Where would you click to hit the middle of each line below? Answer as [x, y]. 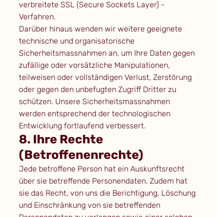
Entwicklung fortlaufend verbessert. [82, 126]
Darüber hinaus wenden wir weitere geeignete [100, 29]
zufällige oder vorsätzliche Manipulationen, [94, 65]
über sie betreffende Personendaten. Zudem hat [103, 181]
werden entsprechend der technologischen [94, 114]
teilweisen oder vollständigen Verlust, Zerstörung [105, 77]
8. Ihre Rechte [61, 139]
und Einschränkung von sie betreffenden [89, 205]
